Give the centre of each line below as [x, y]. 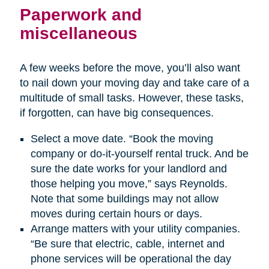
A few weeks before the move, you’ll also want [130, 68]
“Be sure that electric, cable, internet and [127, 244]
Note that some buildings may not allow [124, 199]
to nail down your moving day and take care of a [134, 83]
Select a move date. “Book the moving [122, 139]
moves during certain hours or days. [116, 214]
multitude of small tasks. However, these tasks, [131, 98]
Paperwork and [80, 15]
